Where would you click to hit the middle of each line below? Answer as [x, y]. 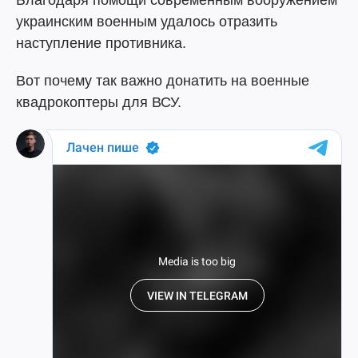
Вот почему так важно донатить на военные [163, 81]
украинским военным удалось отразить [147, 22]
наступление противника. [101, 43]
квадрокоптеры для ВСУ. [99, 102]
